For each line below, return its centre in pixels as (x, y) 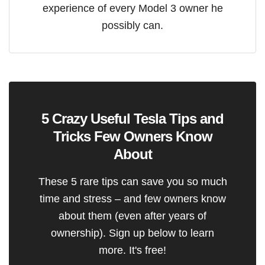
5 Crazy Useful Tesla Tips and (132, 119)
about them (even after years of (132, 216)
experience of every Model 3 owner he (132, 8)
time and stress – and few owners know (132, 199)
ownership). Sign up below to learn (132, 233)
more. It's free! (132, 250)
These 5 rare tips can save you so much (132, 182)
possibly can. (132, 25)
